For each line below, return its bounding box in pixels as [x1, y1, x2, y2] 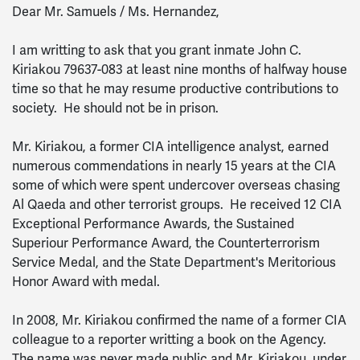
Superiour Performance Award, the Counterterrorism [12, 235, 320, 252]
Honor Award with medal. [12, 273, 160, 290]
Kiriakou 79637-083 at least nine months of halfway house [12, 61, 347, 78]
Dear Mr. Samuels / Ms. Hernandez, [12, 3, 219, 20]
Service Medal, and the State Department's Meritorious [12, 254, 336, 271]
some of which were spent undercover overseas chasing [12, 177, 340, 194]
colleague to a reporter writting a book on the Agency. [12, 331, 329, 348]
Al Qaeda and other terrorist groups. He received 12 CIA [12, 196, 342, 213]
